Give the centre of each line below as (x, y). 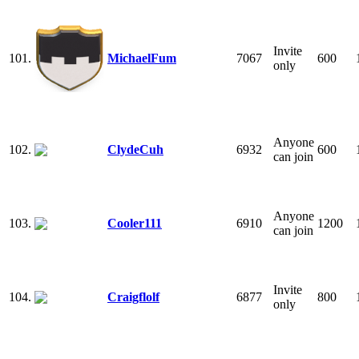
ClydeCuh (135, 149)
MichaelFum (142, 58)
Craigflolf (133, 296)
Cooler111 (135, 223)
